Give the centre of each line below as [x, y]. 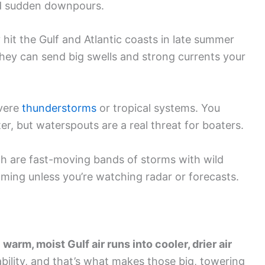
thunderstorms [59, 108]
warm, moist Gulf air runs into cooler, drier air [117, 244]
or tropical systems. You [158, 108]
